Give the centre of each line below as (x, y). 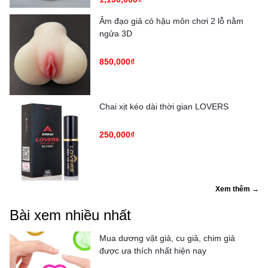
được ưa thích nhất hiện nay (153, 250)
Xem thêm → (237, 189)
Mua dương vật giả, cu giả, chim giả (167, 238)
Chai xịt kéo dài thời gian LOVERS (164, 106)
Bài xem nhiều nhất (70, 215)
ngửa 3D (116, 33)
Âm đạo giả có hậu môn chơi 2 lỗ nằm (171, 21)
